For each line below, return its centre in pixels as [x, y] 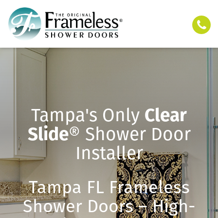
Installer [109, 153]
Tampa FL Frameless [109, 187]
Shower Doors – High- [109, 206]
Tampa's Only [88, 115]
